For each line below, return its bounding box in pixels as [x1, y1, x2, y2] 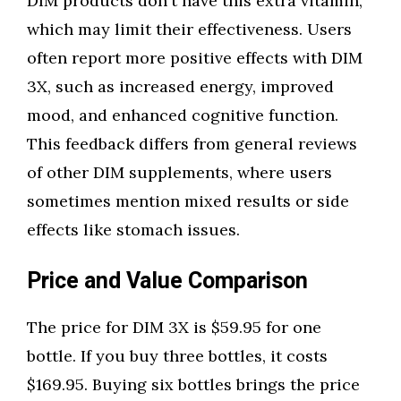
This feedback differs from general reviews [27, 133, 357, 154]
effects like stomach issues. [27, 219, 240, 240]
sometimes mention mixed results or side [27, 191, 349, 211]
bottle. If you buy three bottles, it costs [27, 346, 328, 366]
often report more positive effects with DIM [27, 47, 363, 68]
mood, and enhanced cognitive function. [27, 105, 338, 125]
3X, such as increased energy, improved [27, 76, 334, 97]
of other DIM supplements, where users [27, 162, 332, 183]
